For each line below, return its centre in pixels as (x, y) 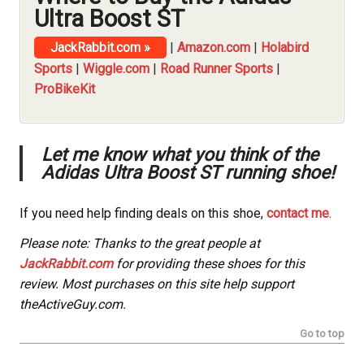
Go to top (322, 334)
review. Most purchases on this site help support (157, 284)
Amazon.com (214, 48)
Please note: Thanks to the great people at (140, 244)
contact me (298, 214)
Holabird (285, 48)
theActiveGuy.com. (73, 305)
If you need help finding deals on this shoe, (143, 214)
